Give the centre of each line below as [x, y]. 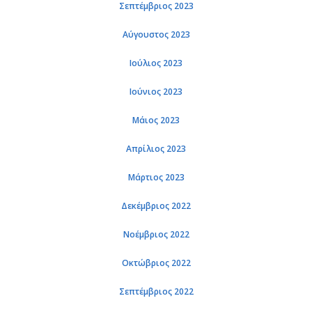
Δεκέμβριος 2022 [156, 206]
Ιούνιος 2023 [156, 92]
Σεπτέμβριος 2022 [156, 291]
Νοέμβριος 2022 [156, 234]
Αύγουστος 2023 [156, 34]
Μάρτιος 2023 [156, 177]
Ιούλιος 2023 [156, 63]
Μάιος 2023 [156, 120]
